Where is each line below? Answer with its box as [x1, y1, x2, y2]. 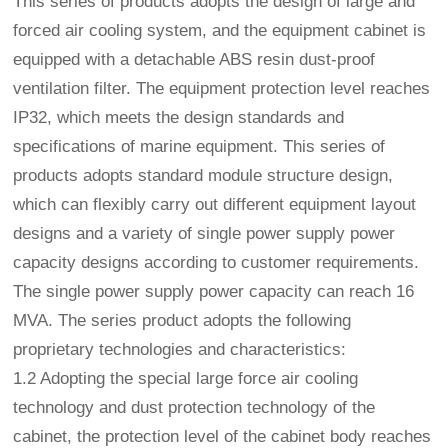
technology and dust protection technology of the [13, 397, 376, 417]
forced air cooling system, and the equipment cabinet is [13, 20, 427, 40]
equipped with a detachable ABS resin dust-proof [13, 49, 376, 69]
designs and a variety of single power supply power [13, 223, 396, 243]
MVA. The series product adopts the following [13, 310, 352, 330]
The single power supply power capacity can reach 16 [13, 281, 415, 301]
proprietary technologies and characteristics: [13, 339, 347, 359]
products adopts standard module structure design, [13, 165, 394, 185]
